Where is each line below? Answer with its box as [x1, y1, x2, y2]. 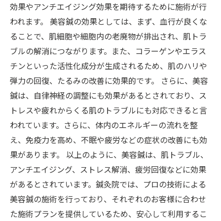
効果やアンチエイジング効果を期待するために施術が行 [10, 1, 207, 14]
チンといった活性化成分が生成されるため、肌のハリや [10, 60, 207, 74]
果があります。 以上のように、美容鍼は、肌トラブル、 [10, 149, 208, 162]
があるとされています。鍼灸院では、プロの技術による [10, 179, 206, 192]
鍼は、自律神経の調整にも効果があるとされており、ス [10, 90, 207, 103]
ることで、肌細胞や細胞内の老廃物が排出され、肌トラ [10, 31, 207, 44]
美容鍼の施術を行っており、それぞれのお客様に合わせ [10, 193, 206, 207]
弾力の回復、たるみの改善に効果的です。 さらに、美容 [10, 75, 208, 88]
